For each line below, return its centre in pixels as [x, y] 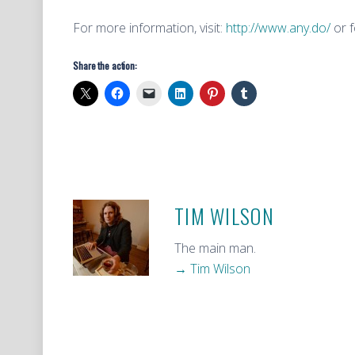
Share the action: [105, 66]
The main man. [215, 248]
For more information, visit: [149, 28]
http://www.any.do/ [278, 28]
